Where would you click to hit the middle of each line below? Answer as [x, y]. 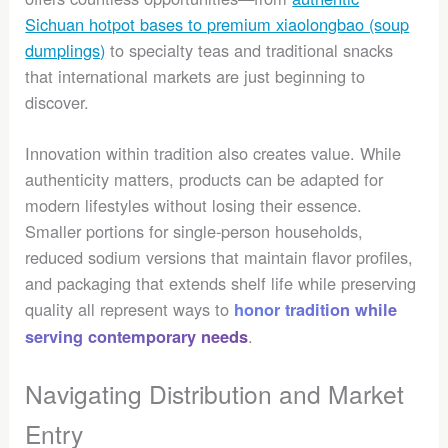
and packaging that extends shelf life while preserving [221, 282]
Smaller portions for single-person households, [194, 230]
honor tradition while [316, 309]
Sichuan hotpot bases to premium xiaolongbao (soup [217, 24]
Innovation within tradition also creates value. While [213, 152]
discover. [57, 102]
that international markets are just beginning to [195, 76]
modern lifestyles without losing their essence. [194, 204]
